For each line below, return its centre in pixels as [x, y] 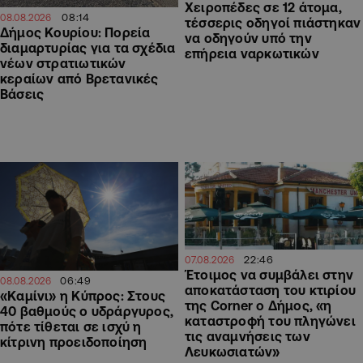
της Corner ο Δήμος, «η [258, 306]
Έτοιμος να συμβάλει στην [269, 275]
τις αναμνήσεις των [248, 337]
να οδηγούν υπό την [248, 38]
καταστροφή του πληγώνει [270, 321]
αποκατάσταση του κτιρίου [271, 290]
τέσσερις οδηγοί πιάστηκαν [273, 22]
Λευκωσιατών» [233, 352]
